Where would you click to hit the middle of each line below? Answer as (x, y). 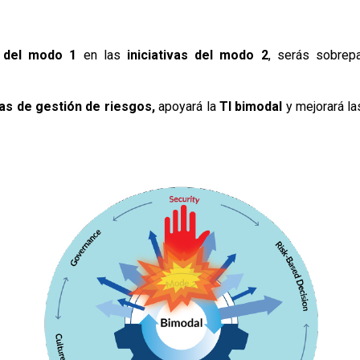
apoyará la (187, 106)
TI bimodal (251, 106)
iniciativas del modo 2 (194, 55)
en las (98, 55)
